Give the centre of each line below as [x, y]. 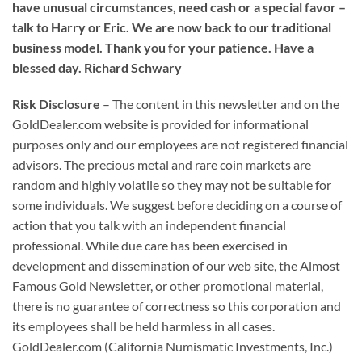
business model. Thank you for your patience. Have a [163, 47]
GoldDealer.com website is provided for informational [160, 124]
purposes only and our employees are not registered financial [180, 145]
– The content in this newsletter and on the [220, 104]
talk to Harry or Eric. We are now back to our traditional [172, 27]
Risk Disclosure [56, 104]
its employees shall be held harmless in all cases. [143, 326]
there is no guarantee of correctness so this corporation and [177, 306]
